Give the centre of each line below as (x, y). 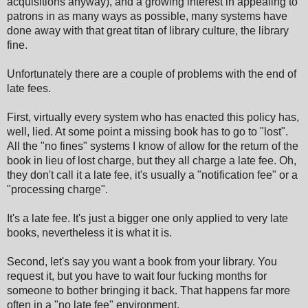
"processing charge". (57, 189)
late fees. (29, 88)
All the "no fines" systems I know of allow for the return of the (153, 146)
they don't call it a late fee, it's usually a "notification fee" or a (152, 175)
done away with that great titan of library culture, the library (148, 30)
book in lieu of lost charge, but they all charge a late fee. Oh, (152, 160)
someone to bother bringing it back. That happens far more (148, 290)
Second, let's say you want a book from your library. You (142, 261)
